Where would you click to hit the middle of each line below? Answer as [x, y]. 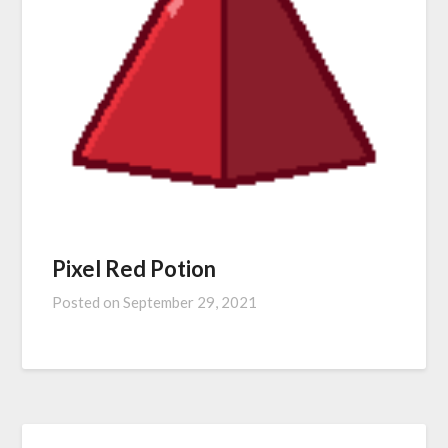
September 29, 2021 [190, 302]
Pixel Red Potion [134, 269]
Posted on [88, 302]
